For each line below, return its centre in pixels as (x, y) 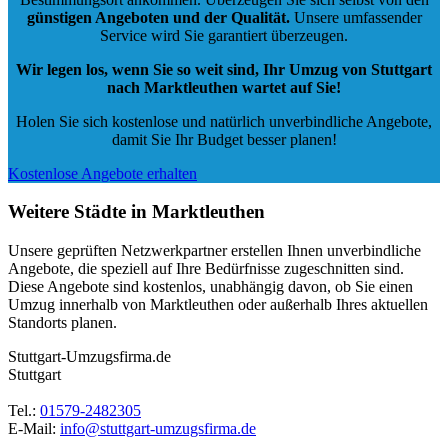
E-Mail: (34, 428)
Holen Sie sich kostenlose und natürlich (142, 121)
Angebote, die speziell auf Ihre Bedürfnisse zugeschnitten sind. (206, 268)
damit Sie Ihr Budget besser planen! (224, 139)
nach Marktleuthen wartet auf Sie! (224, 87)
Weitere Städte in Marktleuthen (136, 212)
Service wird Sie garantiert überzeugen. (224, 35)
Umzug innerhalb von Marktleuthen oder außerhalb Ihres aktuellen (218, 304)
